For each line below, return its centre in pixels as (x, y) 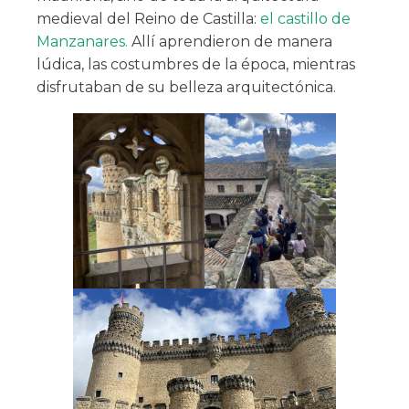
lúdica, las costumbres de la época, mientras (196, 65)
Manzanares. (82, 42)
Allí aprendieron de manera (230, 42)
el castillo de (305, 19)
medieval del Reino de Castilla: (148, 19)
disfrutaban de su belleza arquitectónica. (186, 88)
